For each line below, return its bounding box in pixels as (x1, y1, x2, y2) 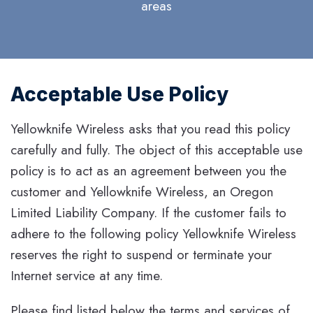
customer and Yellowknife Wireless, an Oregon (10, 182, 273, 201)
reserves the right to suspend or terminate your (10, 245, 272, 264)
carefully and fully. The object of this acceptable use (10, 140, 303, 159)
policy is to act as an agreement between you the (10, 161, 286, 180)
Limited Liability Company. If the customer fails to (10, 203, 286, 222)
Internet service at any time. (10, 265, 163, 285)
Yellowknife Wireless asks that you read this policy (10, 119, 290, 138)
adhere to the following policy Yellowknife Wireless (10, 224, 296, 243)
